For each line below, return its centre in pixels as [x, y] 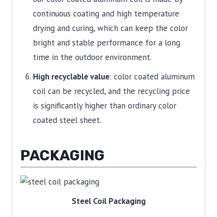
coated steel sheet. [67, 120]
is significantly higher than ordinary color [104, 105]
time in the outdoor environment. [92, 57]
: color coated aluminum [152, 76]
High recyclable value [71, 76]
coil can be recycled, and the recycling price [111, 91]
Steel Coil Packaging [108, 201]
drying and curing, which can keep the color [110, 28]
